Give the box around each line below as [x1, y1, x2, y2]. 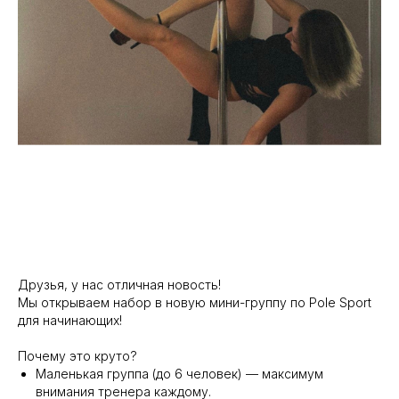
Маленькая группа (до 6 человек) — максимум [36, 366, 323, 382]
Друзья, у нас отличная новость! [18, 277, 221, 293]
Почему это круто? [18, 348, 137, 364]
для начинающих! [18, 313, 122, 329]
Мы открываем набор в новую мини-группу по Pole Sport [18, 295, 371, 311]
